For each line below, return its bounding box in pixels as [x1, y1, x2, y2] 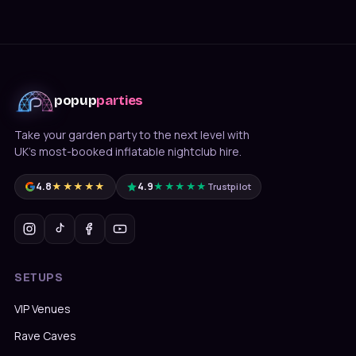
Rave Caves [14, 327, 76, 343]
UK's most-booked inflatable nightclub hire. [14, 143, 242, 159]
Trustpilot [207, 180, 251, 193]
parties [96, 92, 143, 110]
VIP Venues [14, 300, 71, 316]
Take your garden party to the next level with [14, 126, 250, 142]
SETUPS [14, 270, 64, 284]
